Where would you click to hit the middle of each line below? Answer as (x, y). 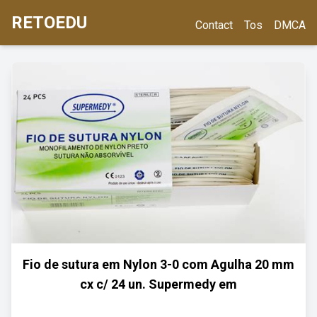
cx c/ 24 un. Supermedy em (158, 284)
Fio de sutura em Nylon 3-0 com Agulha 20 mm (158, 264)
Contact (214, 25)
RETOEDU (49, 23)
